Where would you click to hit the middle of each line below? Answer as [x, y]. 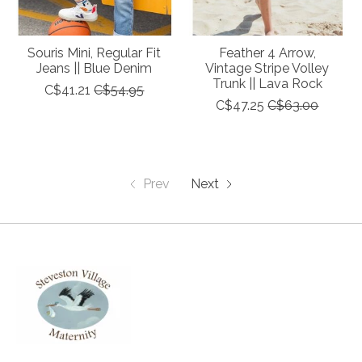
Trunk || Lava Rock [267, 84]
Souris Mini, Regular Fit [95, 53]
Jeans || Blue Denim [95, 69]
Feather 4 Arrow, [267, 53]
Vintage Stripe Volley [267, 69]
